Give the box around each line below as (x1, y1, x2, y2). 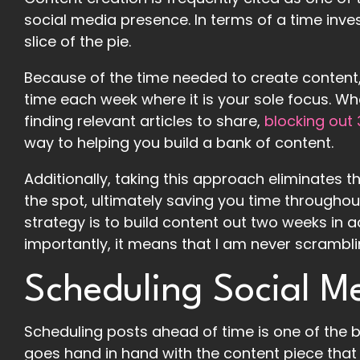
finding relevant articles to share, (24, 110, 264, 131)
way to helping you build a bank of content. (24, 132, 333, 153)
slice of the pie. (24, 31, 131, 51)
